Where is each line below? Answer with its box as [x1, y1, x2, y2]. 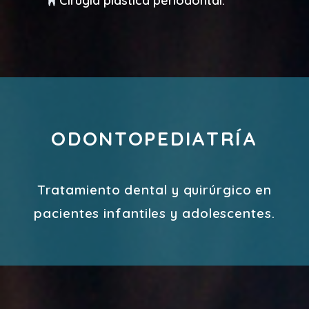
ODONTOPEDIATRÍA [51, 126, 258, 150]
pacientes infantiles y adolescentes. [34, 205, 275, 221]
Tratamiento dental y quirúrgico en [37, 181, 272, 198]
